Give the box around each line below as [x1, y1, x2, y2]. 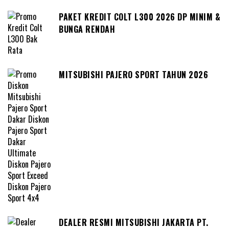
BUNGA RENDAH [59, 22, 115, 35]
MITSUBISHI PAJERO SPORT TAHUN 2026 [59, 68, 208, 81]
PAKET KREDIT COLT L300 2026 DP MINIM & [59, 10, 220, 23]
